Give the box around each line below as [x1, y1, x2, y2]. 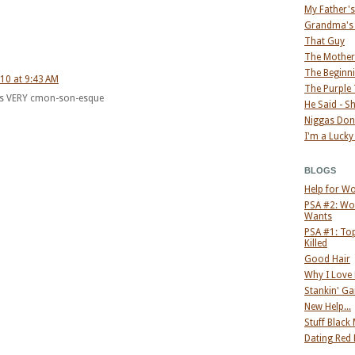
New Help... [304, 301, 351, 312]
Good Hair [304, 254, 350, 265]
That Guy [304, 36, 345, 47]
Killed [304, 238, 327, 249]
